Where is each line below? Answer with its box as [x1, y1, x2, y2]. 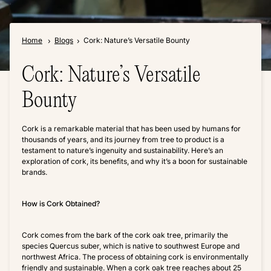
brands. [22, 168, 47, 177]
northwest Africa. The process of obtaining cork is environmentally [22, 252, 249, 262]
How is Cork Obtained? [22, 199, 100, 209]
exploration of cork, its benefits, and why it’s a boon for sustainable [22, 157, 247, 166]
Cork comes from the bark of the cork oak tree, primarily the [22, 230, 228, 240]
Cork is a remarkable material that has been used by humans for [22, 124, 241, 134]
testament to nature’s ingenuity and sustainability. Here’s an [22, 146, 223, 155]
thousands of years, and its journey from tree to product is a [22, 135, 224, 145]
